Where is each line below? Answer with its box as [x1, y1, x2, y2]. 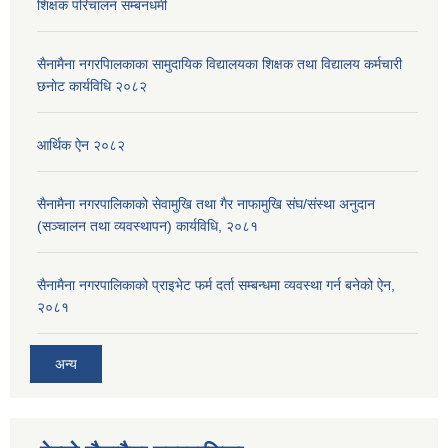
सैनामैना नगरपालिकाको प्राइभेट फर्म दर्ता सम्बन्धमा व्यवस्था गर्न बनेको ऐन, [37, 277, 395, 294]
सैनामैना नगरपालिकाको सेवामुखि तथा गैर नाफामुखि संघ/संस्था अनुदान [37, 196, 375, 213]
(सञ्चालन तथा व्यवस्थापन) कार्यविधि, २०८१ [37, 218, 258, 235]
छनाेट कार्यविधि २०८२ [37, 78, 147, 95]
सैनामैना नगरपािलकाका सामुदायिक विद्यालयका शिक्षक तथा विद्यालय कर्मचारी [37, 56, 402, 73]
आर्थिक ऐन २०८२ [37, 137, 125, 154]
